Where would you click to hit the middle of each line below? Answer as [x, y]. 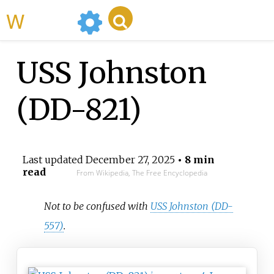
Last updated [54, 160]
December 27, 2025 [130, 160]
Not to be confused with [98, 206]
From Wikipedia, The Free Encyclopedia [142, 173]
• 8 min [194, 160]
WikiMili [48, 20]
